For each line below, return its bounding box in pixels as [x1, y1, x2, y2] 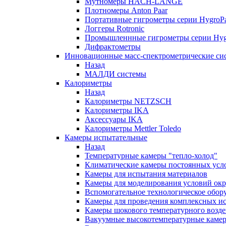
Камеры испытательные [65, 133, 147, 142]
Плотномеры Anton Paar [85, 6, 167, 15]
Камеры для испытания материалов [85, 169, 207, 178]
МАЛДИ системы [85, 69, 146, 78]
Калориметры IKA [85, 105, 149, 115]
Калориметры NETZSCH [85, 96, 172, 105]
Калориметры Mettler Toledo [85, 124, 181, 133]
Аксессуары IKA [85, 115, 143, 124]
